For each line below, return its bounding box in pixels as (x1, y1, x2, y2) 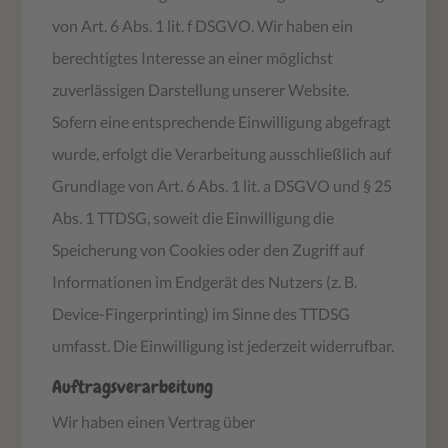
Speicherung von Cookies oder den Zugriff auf (52, 239, 365, 259)
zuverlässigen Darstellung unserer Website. (52, 79, 350, 99)
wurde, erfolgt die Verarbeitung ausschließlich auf (52, 143, 392, 163)
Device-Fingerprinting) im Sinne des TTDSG (52, 303, 351, 323)
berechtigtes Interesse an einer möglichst (52, 47, 334, 67)
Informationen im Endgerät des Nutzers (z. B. (52, 271, 358, 291)
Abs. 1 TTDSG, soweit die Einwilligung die (52, 207, 335, 227)
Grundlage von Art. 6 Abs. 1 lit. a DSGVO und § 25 (52, 175, 393, 195)
